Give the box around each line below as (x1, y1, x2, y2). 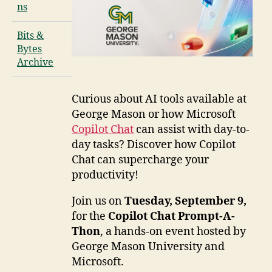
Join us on (71, 194, 124, 209)
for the (71, 209, 108, 224)
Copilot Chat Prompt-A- (107, 209, 235, 224)
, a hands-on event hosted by (100, 225, 246, 239)
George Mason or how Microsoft (71, 107, 236, 122)
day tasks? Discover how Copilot (71, 138, 236, 152)
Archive (17, 56, 53, 69)
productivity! (71, 168, 138, 183)
